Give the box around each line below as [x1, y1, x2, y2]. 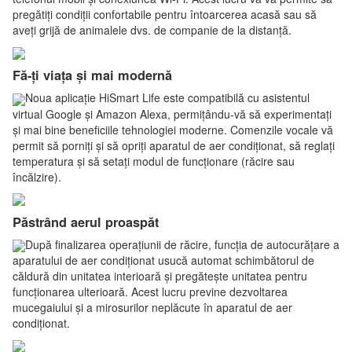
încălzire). [13, 168, 64, 185]
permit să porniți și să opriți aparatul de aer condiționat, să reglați [13, 137, 335, 153]
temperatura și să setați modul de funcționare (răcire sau [13, 152, 295, 169]
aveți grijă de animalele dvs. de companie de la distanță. [13, 22, 291, 38]
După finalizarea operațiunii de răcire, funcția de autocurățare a [25, 236, 339, 252]
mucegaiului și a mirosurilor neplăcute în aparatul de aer [13, 299, 292, 316]
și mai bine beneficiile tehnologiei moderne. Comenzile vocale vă [13, 121, 333, 137]
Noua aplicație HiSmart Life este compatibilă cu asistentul [25, 90, 310, 106]
